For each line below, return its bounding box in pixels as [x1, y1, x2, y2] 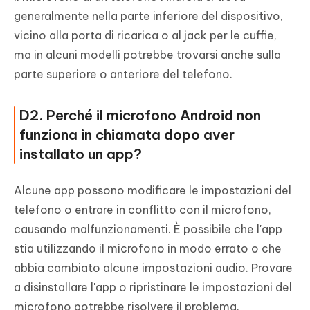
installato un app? [19, 145, 142, 163]
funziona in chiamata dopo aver [19, 126, 235, 143]
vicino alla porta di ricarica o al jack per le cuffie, [14, 28, 277, 42]
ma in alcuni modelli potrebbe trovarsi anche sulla [14, 48, 281, 62]
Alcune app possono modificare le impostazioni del [14, 183, 291, 197]
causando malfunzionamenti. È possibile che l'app [14, 222, 282, 236]
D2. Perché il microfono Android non [19, 107, 261, 124]
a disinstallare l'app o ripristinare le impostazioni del [14, 280, 292, 294]
